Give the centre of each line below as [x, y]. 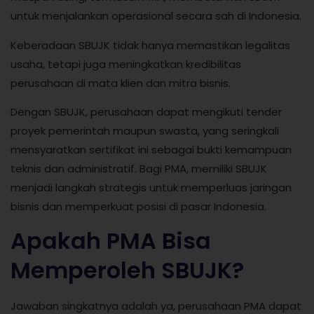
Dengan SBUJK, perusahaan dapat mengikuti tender [146, 112]
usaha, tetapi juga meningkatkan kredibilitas [126, 64]
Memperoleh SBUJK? [127, 270]
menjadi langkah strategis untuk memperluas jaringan [151, 188]
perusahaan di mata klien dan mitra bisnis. [121, 83]
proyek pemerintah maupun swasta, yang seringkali [145, 131]
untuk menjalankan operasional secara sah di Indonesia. [156, 16]
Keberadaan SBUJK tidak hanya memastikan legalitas [150, 45]
